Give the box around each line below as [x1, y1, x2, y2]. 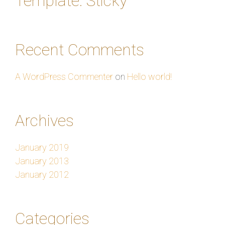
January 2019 [15, 142, 69, 153]
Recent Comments [15, 40, 144, 59]
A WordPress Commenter [15, 71, 113, 82]
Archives [15, 110, 74, 130]
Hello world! [127, 71, 172, 82]
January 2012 [15, 169, 69, 180]
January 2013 [15, 155, 69, 166]
